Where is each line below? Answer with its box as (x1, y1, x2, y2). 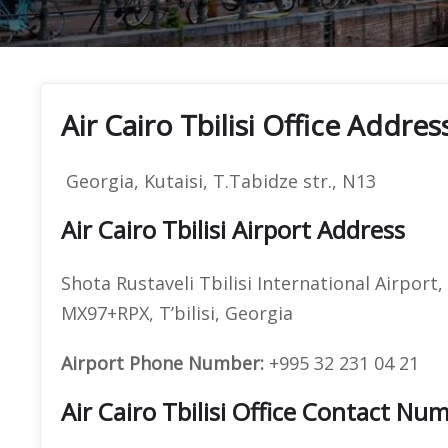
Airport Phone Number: (61, 350, 264, 375)
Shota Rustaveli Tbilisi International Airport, (61, 270, 443, 295)
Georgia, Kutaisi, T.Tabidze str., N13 (61, 168, 376, 193)
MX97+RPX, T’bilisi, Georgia (61, 300, 293, 325)
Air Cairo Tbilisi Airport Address (61, 212, 405, 246)
